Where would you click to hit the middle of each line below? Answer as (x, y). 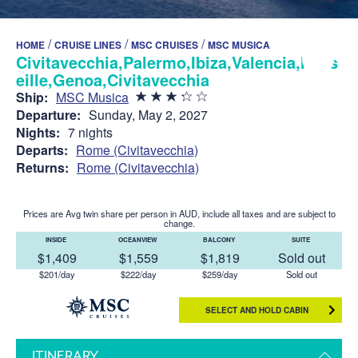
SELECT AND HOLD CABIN (257, 310)
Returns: (42, 167)
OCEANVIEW (138, 239)
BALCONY (220, 239)
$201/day (57, 274)
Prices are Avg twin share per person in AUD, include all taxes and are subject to (179, 213)
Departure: (48, 114)
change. (179, 223)
